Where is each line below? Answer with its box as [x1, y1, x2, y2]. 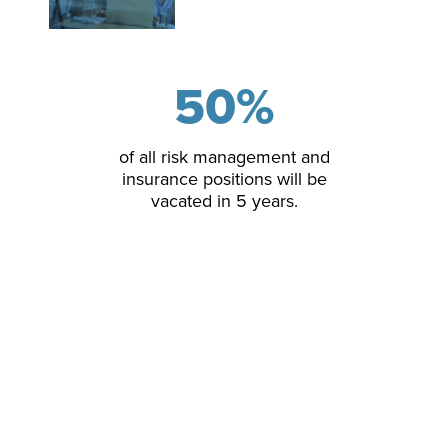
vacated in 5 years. [150, 189, 298, 212]
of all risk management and [118, 145, 330, 168]
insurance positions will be [121, 167, 327, 190]
